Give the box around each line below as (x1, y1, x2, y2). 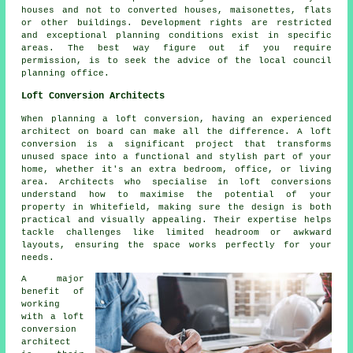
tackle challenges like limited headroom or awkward (21, 228, 332, 238)
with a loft (21, 312, 84, 322)
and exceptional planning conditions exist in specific (21, 31, 332, 41)
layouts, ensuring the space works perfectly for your (21, 240, 332, 251)
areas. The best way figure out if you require (21, 43, 332, 54)
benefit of (21, 287, 84, 297)
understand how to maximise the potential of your (21, 190, 332, 200)
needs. (21, 253, 55, 263)
